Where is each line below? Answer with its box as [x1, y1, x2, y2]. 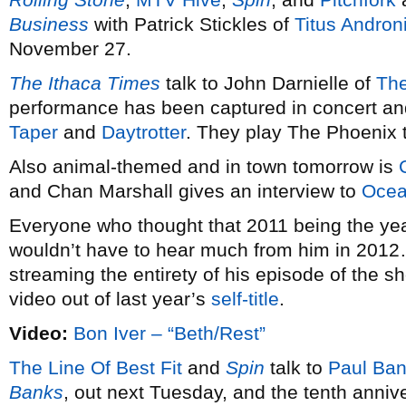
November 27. [9, 38, 131, 59]
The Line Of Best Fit [9, 357, 182, 378]
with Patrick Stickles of [89, 14, 295, 34]
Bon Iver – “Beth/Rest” [73, 323, 266, 343]
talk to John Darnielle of [160, 72, 376, 93]
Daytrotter [101, 121, 186, 142]
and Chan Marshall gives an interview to [9, 180, 362, 201]
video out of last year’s [9, 288, 211, 309]
